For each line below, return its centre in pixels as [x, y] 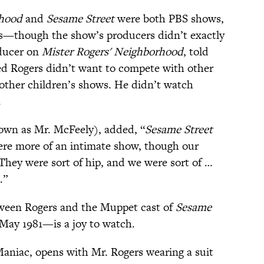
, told [196, 52]
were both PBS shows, [169, 19]
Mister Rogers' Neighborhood [113, 52]
